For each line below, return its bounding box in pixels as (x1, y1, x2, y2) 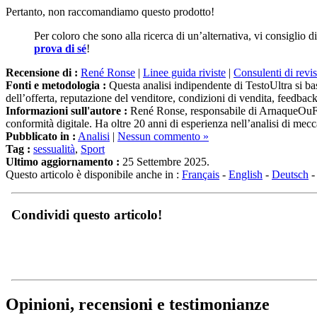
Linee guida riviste (143, 66, 226, 79)
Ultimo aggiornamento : (6, 155, 120, 168)
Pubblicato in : (6, 129, 76, 142)
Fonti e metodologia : (6, 79, 106, 91)
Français (182, 168, 219, 180)
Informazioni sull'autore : (6, 104, 127, 117)
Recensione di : (6, 66, 78, 79)
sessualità (33, 142, 75, 155)
